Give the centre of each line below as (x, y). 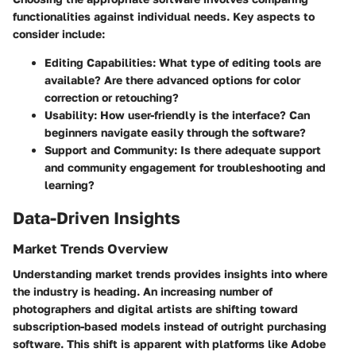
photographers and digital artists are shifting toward (155, 309)
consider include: (59, 33)
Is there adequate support (249, 149)
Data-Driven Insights (97, 217)
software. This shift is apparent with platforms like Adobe (169, 344)
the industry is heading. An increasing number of (143, 292)
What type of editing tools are (238, 62)
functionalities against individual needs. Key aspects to (164, 16)
